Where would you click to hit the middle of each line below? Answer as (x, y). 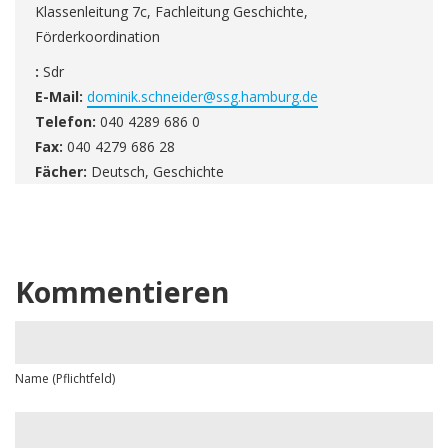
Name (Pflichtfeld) (65, 379)
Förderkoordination (97, 36)
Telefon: (65, 121)
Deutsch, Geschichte (155, 171)
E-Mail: (59, 96)
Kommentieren (122, 291)
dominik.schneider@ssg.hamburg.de (202, 96)
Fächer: (61, 171)
